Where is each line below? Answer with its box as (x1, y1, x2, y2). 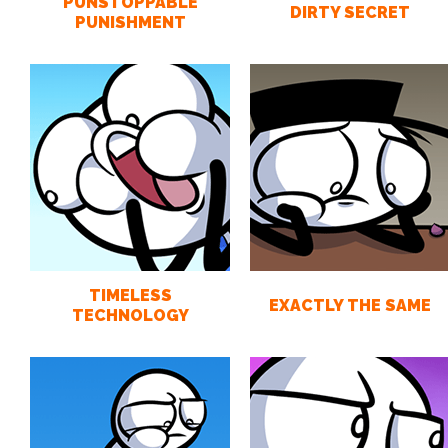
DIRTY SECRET (290, 3, 410, 22)
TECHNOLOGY (71, 306, 189, 325)
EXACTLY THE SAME (269, 296, 431, 315)
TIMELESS (88, 286, 172, 305)
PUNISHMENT (74, 13, 186, 32)
